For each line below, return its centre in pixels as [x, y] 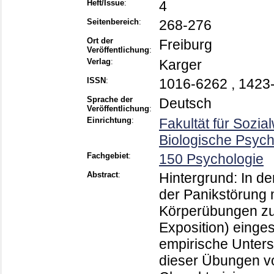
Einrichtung [109, 120]
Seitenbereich [113, 22]
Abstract [102, 175]
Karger [180, 65]
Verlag [99, 62]
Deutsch [185, 104]
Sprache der [110, 100]
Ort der [100, 41]
